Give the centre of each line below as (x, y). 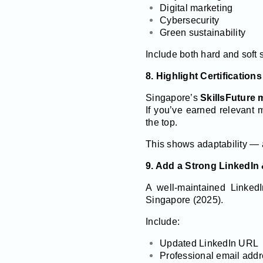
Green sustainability (203, 32)
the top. (161, 122)
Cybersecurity (190, 20)
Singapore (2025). (185, 200)
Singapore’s (173, 97)
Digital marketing (196, 8)
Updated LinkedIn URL (209, 243)
